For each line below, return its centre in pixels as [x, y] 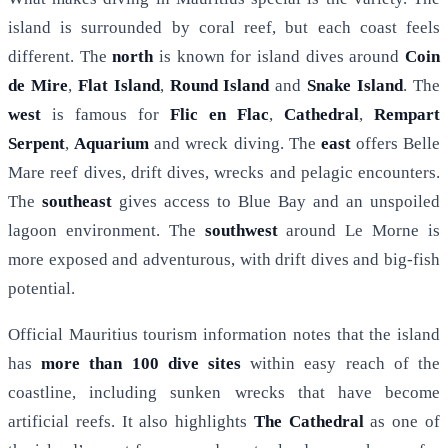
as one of [402, 421]
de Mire [38, 85]
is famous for [105, 114]
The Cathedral [308, 421]
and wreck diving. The [235, 143]
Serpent [36, 143]
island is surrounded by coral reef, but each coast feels [224, 27]
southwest [241, 230]
